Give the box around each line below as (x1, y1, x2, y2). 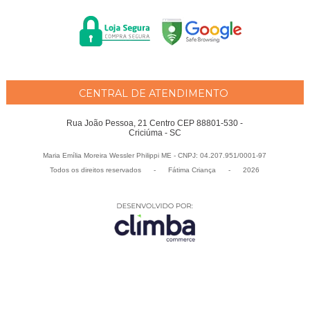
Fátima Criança (166, 166, 219, 174)
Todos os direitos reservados (50, 166, 144, 174)
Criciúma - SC (128, 128, 181, 138)
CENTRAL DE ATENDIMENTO (78, 86, 228, 100)
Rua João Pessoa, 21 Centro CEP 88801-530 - (66, 118, 244, 129)
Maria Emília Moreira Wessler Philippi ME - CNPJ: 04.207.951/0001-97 (43, 152, 267, 160)
